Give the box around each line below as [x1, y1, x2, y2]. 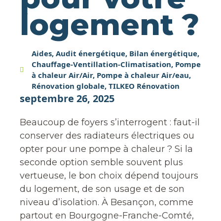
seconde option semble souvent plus [20, 157, 183, 168]
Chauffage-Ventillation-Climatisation [32, 59, 171, 69]
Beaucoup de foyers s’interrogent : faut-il [20, 117, 200, 128]
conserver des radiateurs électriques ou [20, 130, 194, 141]
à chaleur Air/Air [32, 70, 93, 80]
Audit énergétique [56, 48, 125, 58]
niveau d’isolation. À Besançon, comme [20, 197, 193, 208]
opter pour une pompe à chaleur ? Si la [20, 144, 193, 154]
